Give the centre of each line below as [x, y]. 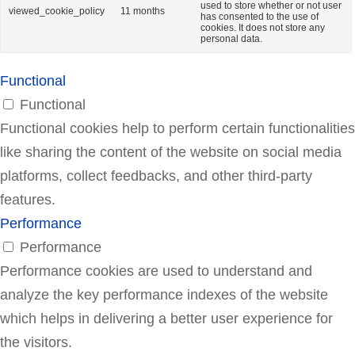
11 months [143, 11]
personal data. [231, 38]
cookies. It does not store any [263, 27]
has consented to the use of [260, 16]
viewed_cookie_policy [57, 11]
